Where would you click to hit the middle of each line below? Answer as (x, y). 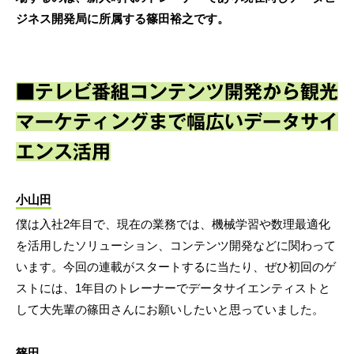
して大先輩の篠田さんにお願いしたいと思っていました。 (170, 309)
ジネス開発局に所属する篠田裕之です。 (122, 18)
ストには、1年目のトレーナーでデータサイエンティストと (173, 288)
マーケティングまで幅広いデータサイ (177, 121)
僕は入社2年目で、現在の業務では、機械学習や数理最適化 (173, 224)
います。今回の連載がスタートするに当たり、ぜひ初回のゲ (176, 266)
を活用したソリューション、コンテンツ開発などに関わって (176, 245)
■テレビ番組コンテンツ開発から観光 (177, 91)
